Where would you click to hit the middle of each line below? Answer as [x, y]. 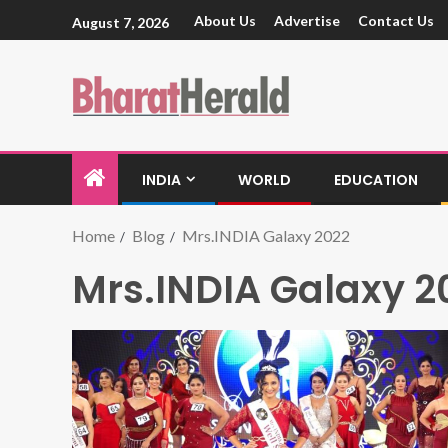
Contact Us [396, 21]
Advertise [307, 21]
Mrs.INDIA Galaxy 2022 [266, 235]
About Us [225, 21]
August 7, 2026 [120, 22]
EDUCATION [376, 180]
